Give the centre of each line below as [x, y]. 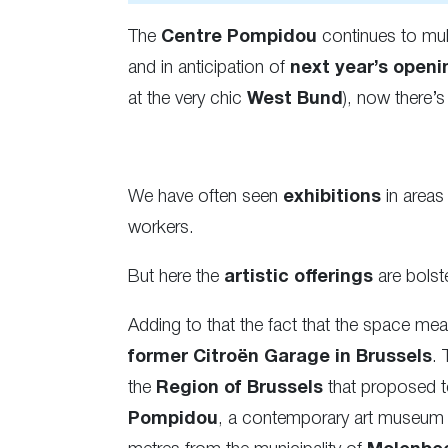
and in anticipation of [209, 67]
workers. [161, 227]
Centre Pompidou [239, 37]
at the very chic [187, 98]
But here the [176, 276]
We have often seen [205, 196]
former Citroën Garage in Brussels [280, 357]
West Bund [295, 99]
